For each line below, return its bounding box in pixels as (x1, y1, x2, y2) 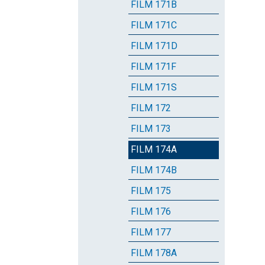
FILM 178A (131, 247, 177, 258)
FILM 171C (131, 20, 177, 31)
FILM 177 (131, 227, 171, 238)
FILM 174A (131, 144, 177, 155)
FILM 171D (131, 40, 177, 51)
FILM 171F (131, 61, 176, 72)
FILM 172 (131, 102, 171, 114)
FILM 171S (131, 82, 177, 93)
